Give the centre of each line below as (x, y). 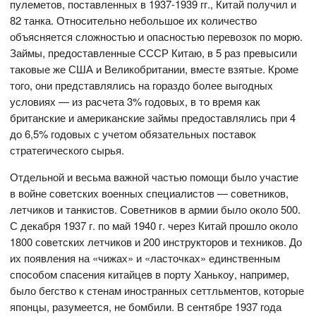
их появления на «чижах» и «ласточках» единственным (145, 258)
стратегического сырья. (67, 150)
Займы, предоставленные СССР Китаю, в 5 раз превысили (154, 53)
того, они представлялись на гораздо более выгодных (142, 85)
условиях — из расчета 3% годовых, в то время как (135, 102)
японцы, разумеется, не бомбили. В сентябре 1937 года (146, 307)
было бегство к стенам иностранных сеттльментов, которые (157, 291)
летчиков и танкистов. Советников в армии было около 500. (156, 209)
